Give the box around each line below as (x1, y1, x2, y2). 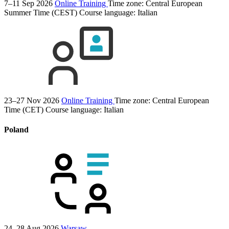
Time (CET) (4, 105, 43, 114)
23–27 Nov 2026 (4, 96, 59, 105)
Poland (4, 125, 29, 134)
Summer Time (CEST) (4, 8, 77, 17)
